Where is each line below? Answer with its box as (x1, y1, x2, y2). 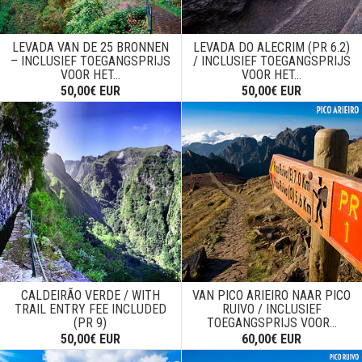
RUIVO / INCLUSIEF (221, 301, 322, 318)
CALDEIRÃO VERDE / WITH (20, 288, 160, 304)
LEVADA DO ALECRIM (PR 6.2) (193, 39, 351, 55)
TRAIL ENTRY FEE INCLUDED (14, 301, 166, 318)
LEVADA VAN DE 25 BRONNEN (11, 39, 169, 55)
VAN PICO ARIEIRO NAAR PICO (192, 288, 351, 304)
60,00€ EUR (242, 331, 302, 347)
